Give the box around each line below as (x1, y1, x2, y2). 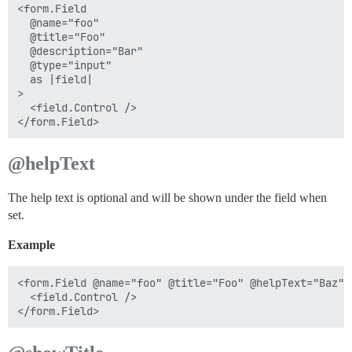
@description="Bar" (17, 44, 143, 58)
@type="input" (17, 58, 112, 72)
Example (8, 238, 55, 251)
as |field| (17, 72, 93, 86)
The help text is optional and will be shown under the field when (8, 191, 327, 204)
